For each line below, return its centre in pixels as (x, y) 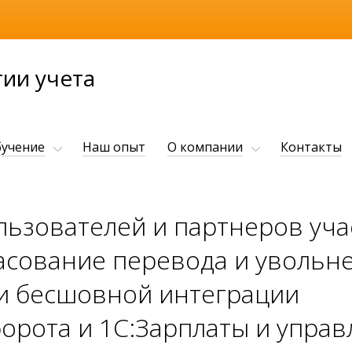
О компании (205, 147)
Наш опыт (114, 147)
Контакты (311, 147)
